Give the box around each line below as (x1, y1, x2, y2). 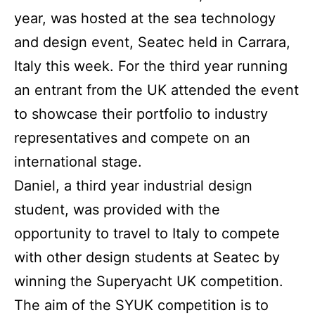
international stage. (14, 153, 142, 171)
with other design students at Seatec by (14, 249, 280, 266)
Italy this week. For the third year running (14, 58, 288, 75)
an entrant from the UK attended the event (14, 82, 299, 99)
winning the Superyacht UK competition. (14, 273, 283, 290)
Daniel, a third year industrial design (14, 177, 252, 195)
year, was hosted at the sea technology (14, 10, 276, 27)
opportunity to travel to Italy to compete (14, 225, 280, 243)
